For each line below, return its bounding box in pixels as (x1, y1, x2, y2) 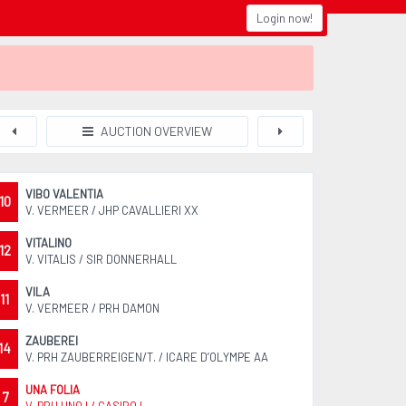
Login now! (256, 11, 313, 25)
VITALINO (25, 236, 72, 250)
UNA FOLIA (25, 382, 81, 397)
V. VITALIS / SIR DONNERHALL (25, 252, 178, 266)
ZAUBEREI (25, 333, 79, 348)
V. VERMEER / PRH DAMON (25, 301, 160, 315)
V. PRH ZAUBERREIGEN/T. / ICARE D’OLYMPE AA (25, 350, 269, 364)
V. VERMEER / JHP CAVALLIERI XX (25, 203, 199, 217)
